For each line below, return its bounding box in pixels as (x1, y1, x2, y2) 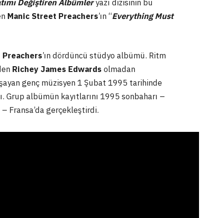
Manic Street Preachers (7, 10, 98, 21)
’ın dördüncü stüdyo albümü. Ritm (42, 50, 166, 61)
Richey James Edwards (12, 64, 102, 75)
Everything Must (112, 10, 173, 21)
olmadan (102, 64, 135, 75)
